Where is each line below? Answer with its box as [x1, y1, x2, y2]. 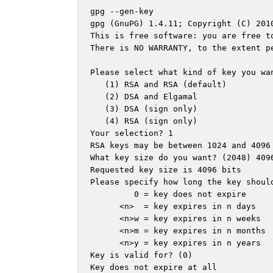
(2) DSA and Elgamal [90, 92, 197, 102]
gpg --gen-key [90, 7, 154, 16]
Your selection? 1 [90, 129, 173, 138]
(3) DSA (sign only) [90, 104, 197, 114]
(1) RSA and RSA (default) [90, 80, 227, 90]
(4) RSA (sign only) [90, 116, 197, 126]
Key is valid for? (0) [90, 250, 197, 260]
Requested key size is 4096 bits [90, 165, 241, 175]
